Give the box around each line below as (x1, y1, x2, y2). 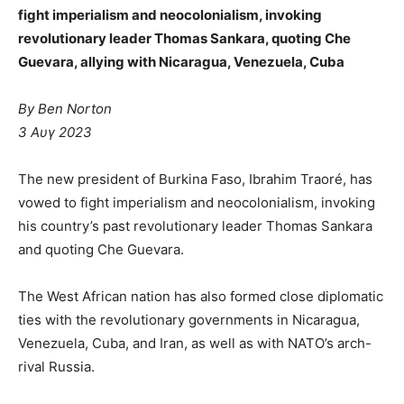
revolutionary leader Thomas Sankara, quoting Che (18, 29, 351, 47)
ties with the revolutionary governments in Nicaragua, (18, 310, 360, 328)
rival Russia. (18, 357, 95, 375)
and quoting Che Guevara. (18, 240, 184, 258)
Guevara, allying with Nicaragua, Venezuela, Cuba (18, 52, 344, 70)
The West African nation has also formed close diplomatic (18, 287, 383, 305)
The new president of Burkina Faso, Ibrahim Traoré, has (18, 170, 372, 188)
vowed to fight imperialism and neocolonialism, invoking (18, 193, 375, 211)
